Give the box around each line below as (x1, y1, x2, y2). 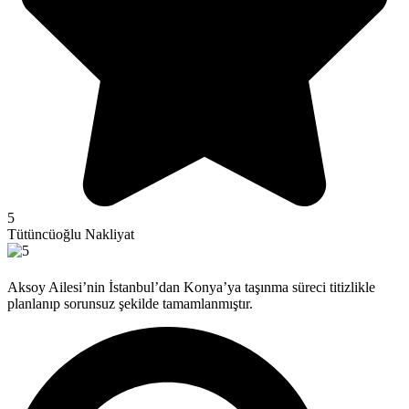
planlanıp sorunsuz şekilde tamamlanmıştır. (7, 296, 253, 312)
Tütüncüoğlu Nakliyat (7, 226, 134, 243)
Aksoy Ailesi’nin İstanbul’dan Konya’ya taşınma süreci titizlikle (7, 279, 375, 296)
